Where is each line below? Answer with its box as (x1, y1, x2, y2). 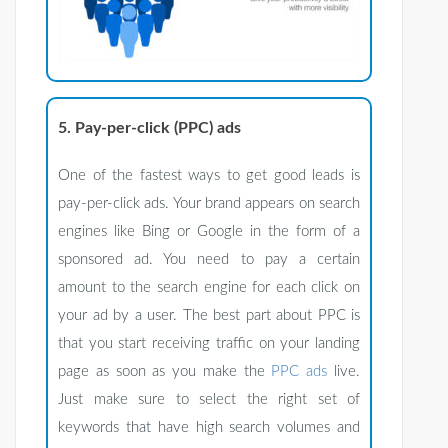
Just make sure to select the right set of (58, 392, 360, 408)
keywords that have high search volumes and (58, 420, 360, 436)
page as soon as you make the (58, 364, 272, 380)
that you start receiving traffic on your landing (58, 336, 360, 352)
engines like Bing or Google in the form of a (58, 224, 360, 240)
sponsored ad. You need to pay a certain (58, 252, 360, 268)
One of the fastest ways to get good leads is (58, 168, 360, 184)
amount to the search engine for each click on (58, 280, 360, 296)
